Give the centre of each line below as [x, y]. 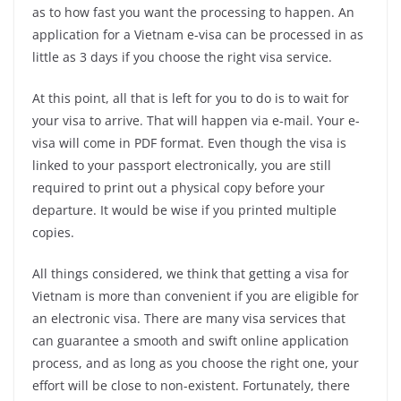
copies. [53, 233]
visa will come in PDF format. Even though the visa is [189, 143]
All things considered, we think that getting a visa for [191, 274]
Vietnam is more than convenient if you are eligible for [196, 296]
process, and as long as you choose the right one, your [196, 363]
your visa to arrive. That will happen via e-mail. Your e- [196, 121]
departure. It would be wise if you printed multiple [184, 210]
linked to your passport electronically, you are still [182, 166]
